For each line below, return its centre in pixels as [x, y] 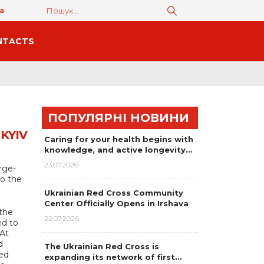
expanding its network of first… [113, 257]
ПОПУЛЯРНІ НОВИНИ [118, 118]
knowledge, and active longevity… [118, 150]
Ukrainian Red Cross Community [114, 193]
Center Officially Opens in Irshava [116, 203]
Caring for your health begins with [119, 139]
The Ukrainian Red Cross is [102, 246]
